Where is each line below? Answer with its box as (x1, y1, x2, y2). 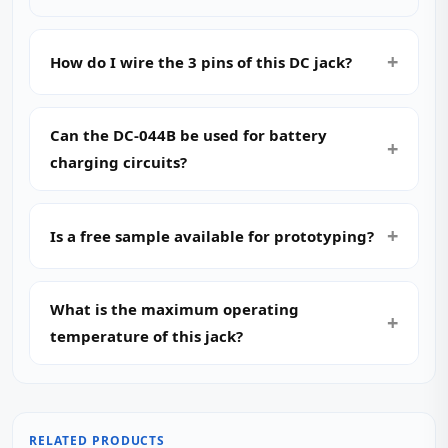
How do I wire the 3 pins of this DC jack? (50, 51, 352, 72)
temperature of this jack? (50, 326, 243, 346)
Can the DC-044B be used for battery (50, 125, 327, 145)
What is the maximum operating (50, 299, 299, 319)
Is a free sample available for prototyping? (50, 225, 374, 246)
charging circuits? (50, 152, 187, 172)
